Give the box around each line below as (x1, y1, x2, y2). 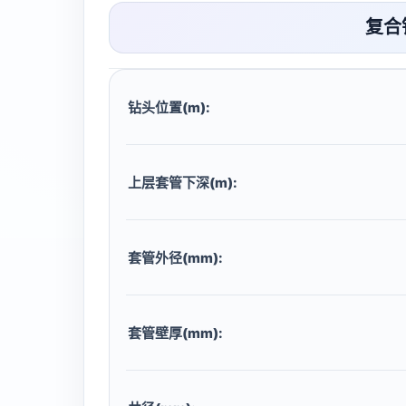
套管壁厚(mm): (128, 324, 223, 342)
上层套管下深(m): (128, 173, 237, 191)
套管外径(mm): (128, 248, 223, 266)
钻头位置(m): (128, 98, 210, 116)
